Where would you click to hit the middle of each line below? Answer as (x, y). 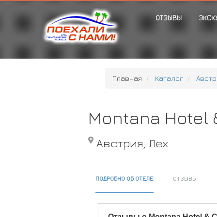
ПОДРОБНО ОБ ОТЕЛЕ (124, 178)
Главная (127, 78)
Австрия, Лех (132, 143)
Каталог (169, 78)
